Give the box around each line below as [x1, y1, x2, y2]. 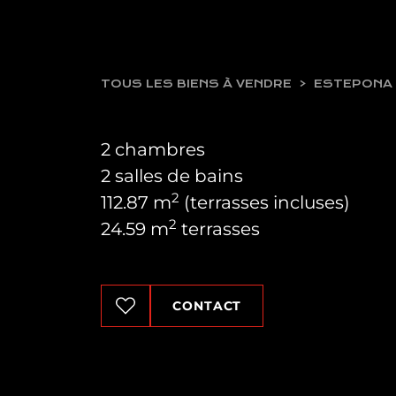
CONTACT [172, 297, 242, 314]
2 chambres [101, 139, 205, 160]
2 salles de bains [101, 165, 243, 187]
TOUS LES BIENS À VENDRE [101, 77, 292, 91]
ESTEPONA [314, 77, 392, 91]
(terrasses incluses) [179, 192, 350, 213]
